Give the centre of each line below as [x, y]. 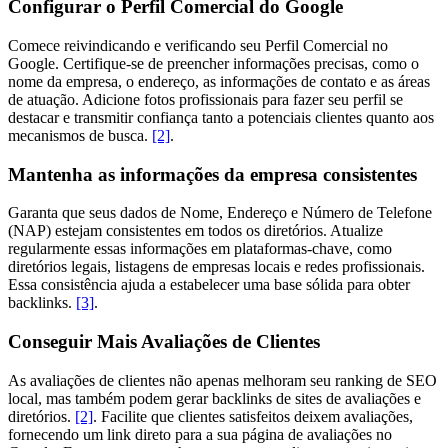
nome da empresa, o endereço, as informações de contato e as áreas [219, 81]
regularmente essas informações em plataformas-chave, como [200, 249]
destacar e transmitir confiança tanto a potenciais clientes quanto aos [221, 117]
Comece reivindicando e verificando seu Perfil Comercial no [198, 45]
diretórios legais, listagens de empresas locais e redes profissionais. [216, 267]
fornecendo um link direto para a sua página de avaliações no [200, 434]
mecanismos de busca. [80, 135]
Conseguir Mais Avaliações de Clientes [164, 341]
